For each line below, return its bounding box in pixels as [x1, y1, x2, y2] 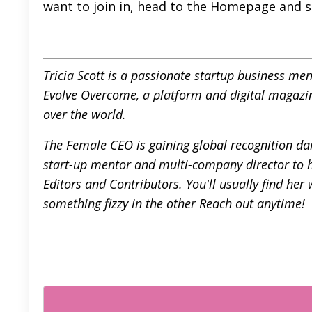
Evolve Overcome [43, 86, 136, 103]
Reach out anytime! [199, 194, 305, 212]
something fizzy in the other [43, 194, 199, 212]
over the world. [43, 105, 130, 123]
